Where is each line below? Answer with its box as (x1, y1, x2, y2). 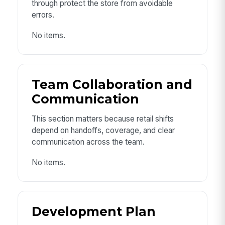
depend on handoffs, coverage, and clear (31, 126, 175, 136)
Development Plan (31, 204, 156, 219)
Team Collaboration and (31, 77, 192, 92)
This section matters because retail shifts (31, 114, 174, 124)
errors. (31, 10, 54, 20)
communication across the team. (31, 137, 145, 147)
